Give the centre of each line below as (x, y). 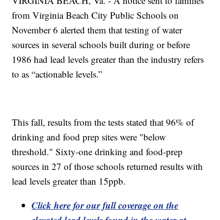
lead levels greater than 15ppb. (69, 181)
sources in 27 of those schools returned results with (108, 166)
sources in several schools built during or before (101, 45)
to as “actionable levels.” (57, 74)
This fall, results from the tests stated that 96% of (103, 122)
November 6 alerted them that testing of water (97, 30)
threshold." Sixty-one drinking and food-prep (97, 152)
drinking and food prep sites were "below (89, 137)
